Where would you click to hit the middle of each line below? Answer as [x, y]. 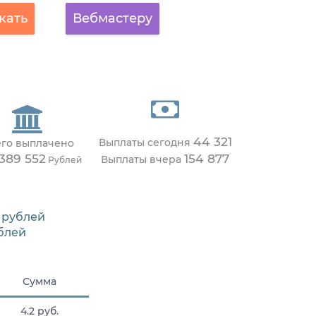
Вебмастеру [112, 18]
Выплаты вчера [142, 160]
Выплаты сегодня [146, 143]
